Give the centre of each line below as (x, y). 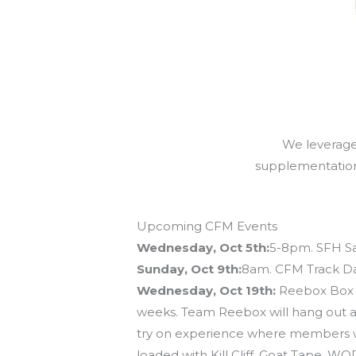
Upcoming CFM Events (207, 226)
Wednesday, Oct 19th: (207, 291)
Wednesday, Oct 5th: (203, 248)
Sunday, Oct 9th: (190, 269)
